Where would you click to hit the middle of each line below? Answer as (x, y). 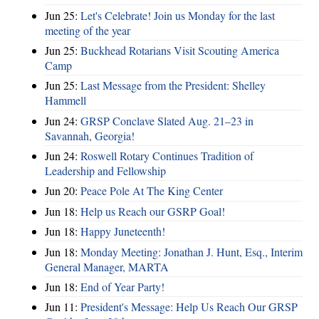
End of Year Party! (122, 286)
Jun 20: (63, 191)
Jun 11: (63, 307)
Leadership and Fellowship (105, 171)
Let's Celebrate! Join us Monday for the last (178, 15)
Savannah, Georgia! (90, 135)
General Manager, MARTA (107, 266)
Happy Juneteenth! (123, 231)
